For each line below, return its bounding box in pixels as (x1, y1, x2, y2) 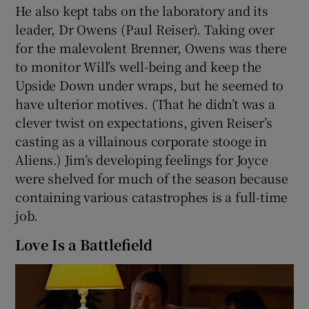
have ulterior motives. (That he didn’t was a (15, 94, 275, 112)
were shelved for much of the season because (15, 168, 288, 187)
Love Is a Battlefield (15, 234, 153, 255)
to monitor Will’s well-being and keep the (15, 57, 262, 75)
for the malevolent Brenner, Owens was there (15, 38, 287, 57)
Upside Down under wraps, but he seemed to (15, 75, 284, 94)
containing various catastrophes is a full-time (15, 187, 288, 206)
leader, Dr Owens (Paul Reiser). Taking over (15, 19, 275, 38)
